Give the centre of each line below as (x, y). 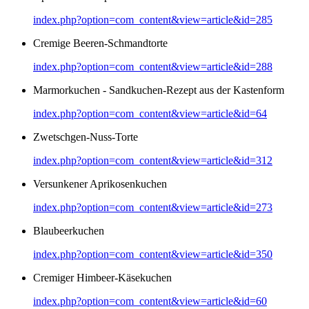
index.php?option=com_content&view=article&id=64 (150, 113)
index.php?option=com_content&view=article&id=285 (153, 19)
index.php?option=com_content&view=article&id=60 (150, 301)
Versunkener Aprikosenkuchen (100, 183)
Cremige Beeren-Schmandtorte (100, 43)
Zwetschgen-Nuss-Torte (86, 137)
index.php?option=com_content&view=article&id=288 (153, 66)
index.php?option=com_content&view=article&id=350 (153, 254)
